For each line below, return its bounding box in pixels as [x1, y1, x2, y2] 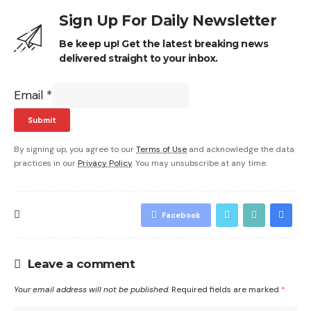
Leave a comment [27, 256, 135, 271]
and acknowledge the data [187, 143, 294, 155]
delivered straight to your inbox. [59, 51, 218, 65]
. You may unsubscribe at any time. [132, 157, 267, 169]
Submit [28, 115, 56, 125]
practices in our [14, 157, 78, 169]
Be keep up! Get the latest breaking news [59, 37, 268, 50]
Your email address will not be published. [14, 283, 169, 295]
